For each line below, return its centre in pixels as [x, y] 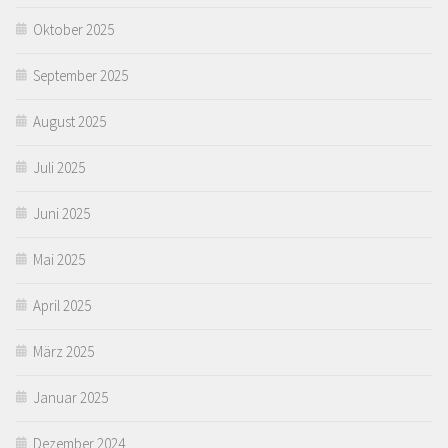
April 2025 [62, 305]
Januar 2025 [70, 397]
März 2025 [63, 351]
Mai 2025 [59, 259]
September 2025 [80, 75]
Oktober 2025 [73, 29]
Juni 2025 [61, 213]
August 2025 [69, 121]
